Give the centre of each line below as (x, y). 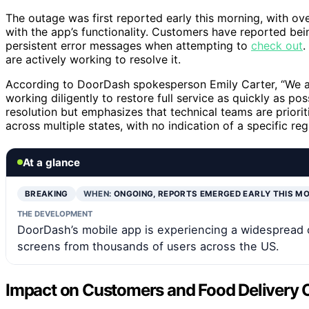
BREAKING (47, 193)
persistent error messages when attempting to (128, 45)
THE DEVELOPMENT (55, 213)
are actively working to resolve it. (93, 59)
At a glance (51, 162)
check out (277, 45)
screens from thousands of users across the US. (148, 246)
